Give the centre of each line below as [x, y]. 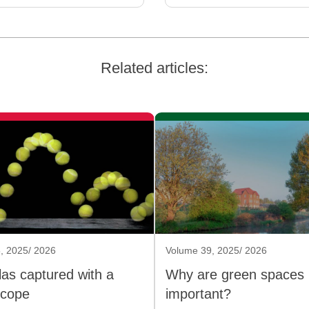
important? [198, 294]
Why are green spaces [235, 275]
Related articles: [154, 68]
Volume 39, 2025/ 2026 [216, 251]
